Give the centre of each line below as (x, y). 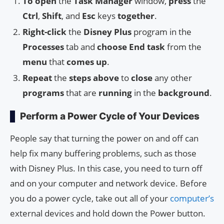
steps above (94, 77)
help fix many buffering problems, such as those (103, 153)
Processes (43, 46)
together (136, 15)
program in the (161, 31)
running (115, 92)
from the (183, 46)
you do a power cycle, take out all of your (90, 198)
